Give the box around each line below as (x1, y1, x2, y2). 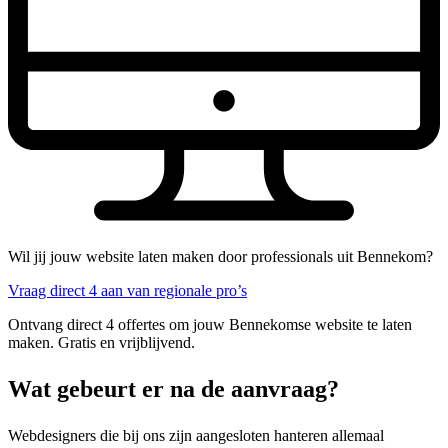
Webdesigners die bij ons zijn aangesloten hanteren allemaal (8, 426, 384, 444)
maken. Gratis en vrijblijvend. (8, 333, 195, 351)
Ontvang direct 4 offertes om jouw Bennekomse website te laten (8, 315, 412, 333)
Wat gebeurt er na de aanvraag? (8, 375, 339, 402)
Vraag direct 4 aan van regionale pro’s (8, 281, 247, 299)
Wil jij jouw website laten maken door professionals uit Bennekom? (8, 247, 433, 265)
